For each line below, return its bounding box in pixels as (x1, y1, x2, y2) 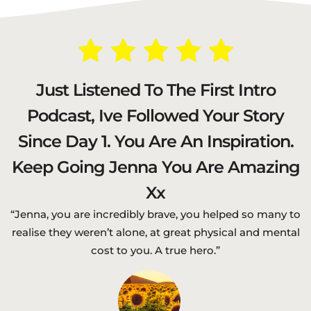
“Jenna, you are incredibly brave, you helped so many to (10, 208, 301, 221)
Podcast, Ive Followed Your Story (27, 106, 284, 126)
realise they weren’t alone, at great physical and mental (11, 226, 300, 239)
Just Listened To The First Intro (35, 80, 276, 101)
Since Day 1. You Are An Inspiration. (17, 131, 294, 152)
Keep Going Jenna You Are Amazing (11, 157, 300, 178)
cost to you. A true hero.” (91, 244, 220, 258)
